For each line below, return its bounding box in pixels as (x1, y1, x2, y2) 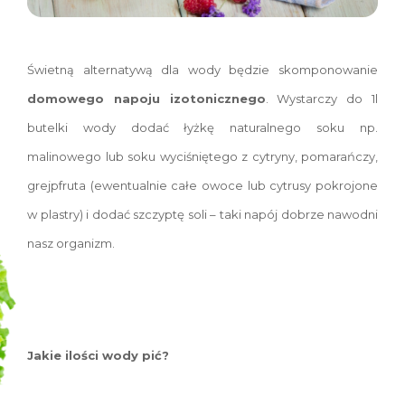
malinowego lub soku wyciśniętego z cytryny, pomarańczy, (27, 149, 378, 165)
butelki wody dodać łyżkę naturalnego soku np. (27, 120, 378, 136)
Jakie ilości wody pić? (27, 348, 169, 363)
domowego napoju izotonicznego (27, 91, 266, 107)
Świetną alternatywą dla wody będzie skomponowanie (27, 62, 378, 78)
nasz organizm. (27, 236, 115, 251)
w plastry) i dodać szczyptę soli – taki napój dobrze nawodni (27, 207, 378, 222)
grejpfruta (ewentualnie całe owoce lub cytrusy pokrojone (27, 178, 378, 193)
